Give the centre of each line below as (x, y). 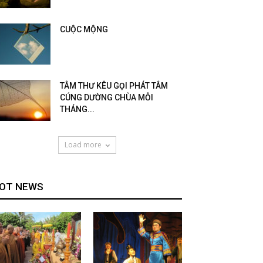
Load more (83, 145)
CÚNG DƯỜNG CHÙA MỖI (107, 97)
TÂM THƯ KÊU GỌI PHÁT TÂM (114, 86)
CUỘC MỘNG (84, 29)
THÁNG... (77, 109)
